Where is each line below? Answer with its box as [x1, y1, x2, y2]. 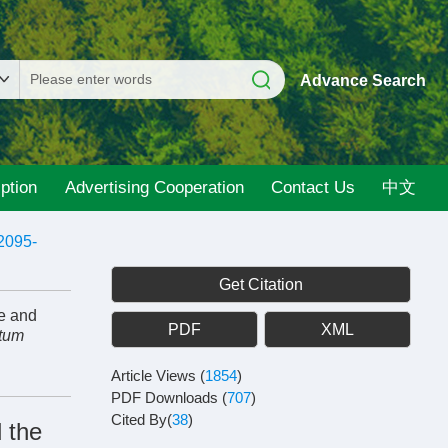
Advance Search [300, 72, 426, 89]
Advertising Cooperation [64, 178, 244, 197]
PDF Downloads [111, 389, 222, 406]
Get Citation [219, 276, 303, 293]
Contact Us [270, 178, 355, 197]
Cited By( [111, 411, 172, 428]
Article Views [111, 367, 200, 384]
